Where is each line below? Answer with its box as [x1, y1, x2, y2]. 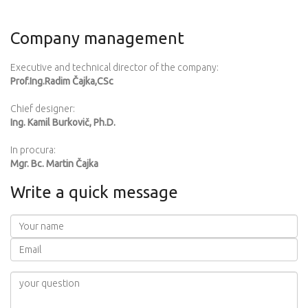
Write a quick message [10, 183, 178, 201]
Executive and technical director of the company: [10, 62, 219, 73]
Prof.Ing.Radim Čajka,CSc [10, 76, 113, 87]
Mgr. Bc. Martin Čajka [10, 158, 98, 169]
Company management [10, 29, 184, 47]
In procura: [10, 144, 56, 155]
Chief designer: [10, 103, 75, 114]
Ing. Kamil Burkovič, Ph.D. [10, 117, 115, 128]
